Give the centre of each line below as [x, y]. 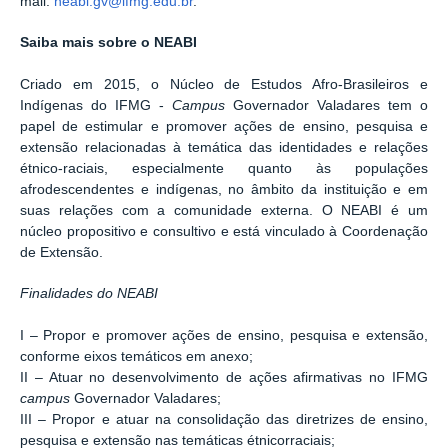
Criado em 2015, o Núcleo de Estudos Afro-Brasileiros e [224, 84]
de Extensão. [61, 252]
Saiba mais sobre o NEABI [108, 43]
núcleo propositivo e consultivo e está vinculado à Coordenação [224, 231]
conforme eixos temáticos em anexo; [136, 357]
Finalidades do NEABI [89, 294]
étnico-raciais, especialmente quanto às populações [224, 168]
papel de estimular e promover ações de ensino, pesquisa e [224, 126]
